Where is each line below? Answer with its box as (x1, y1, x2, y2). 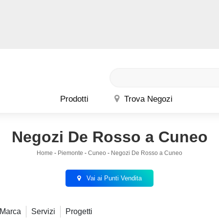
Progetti (65, 207, 92, 216)
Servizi (31, 207, 55, 216)
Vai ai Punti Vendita (85, 174, 142, 182)
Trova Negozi (122, 94, 173, 104)
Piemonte (58, 149, 83, 156)
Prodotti (60, 94, 88, 104)
